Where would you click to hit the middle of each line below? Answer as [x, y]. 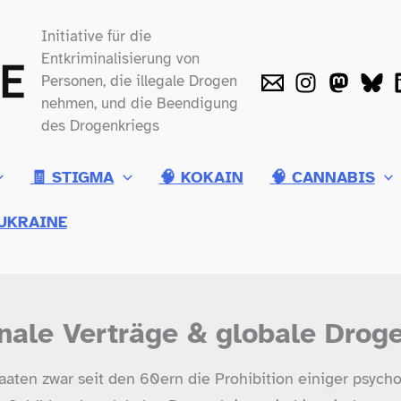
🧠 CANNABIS [322, 177]
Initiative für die [96, 36]
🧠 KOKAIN [201, 177]
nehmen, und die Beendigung [139, 103]
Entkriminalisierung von [120, 59]
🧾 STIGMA [72, 177]
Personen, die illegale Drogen [139, 81]
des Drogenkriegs [100, 126]
